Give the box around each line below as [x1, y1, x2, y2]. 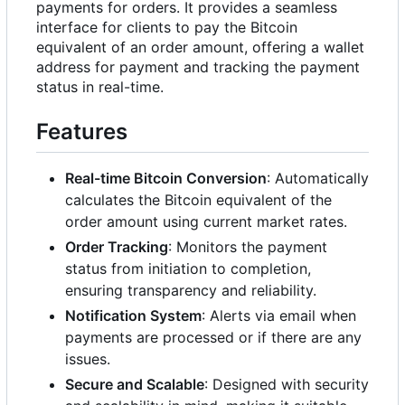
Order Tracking [65, 237, 168, 256]
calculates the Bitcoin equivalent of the [65, 190, 332, 209]
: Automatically [267, 168, 369, 187]
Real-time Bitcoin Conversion [65, 168, 267, 187]
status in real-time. [36, 77, 164, 96]
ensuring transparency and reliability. [65, 280, 316, 299]
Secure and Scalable [65, 374, 204, 393]
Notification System [65, 306, 202, 325]
